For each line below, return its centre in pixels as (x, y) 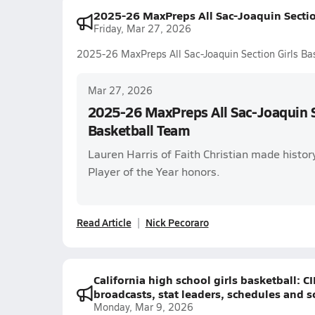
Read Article (104, 222)
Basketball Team (139, 130)
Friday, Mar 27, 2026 (142, 28)
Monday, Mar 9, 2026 (143, 307)
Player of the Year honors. (154, 171)
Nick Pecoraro (177, 222)
